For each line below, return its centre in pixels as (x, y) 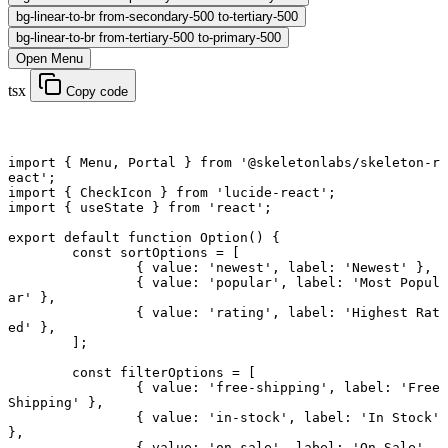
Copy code (95, 92)
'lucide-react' (268, 193)
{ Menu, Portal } (128, 163)
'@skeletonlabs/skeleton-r (336, 163)
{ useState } (112, 208)
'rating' (240, 313)
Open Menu (49, 59)
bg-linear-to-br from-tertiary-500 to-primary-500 (148, 38)
